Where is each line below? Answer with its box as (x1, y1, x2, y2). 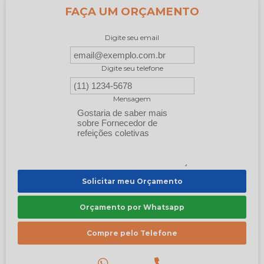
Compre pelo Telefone (87, 229, 177, 237)
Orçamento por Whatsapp (80, 203, 184, 212)
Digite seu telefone (101, 64, 163, 72)
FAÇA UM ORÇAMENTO (65, 5, 199, 18)
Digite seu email (105, 33, 159, 42)
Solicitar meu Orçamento (81, 177, 183, 186)
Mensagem (113, 94, 151, 103)
